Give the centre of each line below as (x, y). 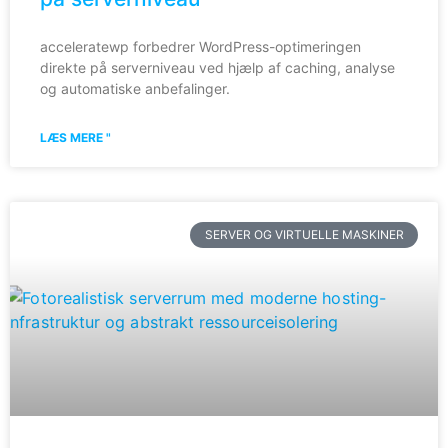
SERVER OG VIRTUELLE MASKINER (304, 234)
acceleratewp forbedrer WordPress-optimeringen (200, 46)
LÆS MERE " (75, 137)
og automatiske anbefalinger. (135, 88)
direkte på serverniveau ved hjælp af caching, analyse (217, 67)
